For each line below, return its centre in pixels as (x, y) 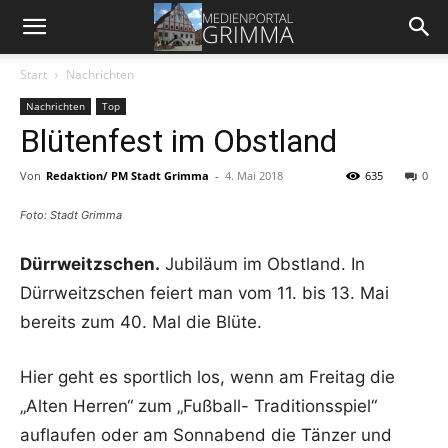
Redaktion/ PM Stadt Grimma (127, 175)
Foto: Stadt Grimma (71, 215)
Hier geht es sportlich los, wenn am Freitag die (207, 377)
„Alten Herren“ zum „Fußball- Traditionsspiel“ (198, 406)
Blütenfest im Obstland (178, 141)
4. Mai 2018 (254, 175)
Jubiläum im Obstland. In (262, 264)
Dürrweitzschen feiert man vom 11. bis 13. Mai (204, 293)
